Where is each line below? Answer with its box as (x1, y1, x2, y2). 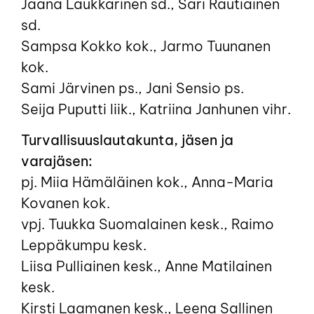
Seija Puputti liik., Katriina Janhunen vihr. (21, 100, 291, 118)
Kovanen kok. (21, 193, 110, 212)
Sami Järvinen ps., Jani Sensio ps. (21, 78, 244, 97)
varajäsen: (21, 151, 93, 170)
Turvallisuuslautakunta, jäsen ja (21, 130, 233, 149)
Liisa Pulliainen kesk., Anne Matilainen (21, 257, 272, 275)
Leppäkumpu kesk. (21, 235, 146, 254)
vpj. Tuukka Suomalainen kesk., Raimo (21, 214, 274, 233)
